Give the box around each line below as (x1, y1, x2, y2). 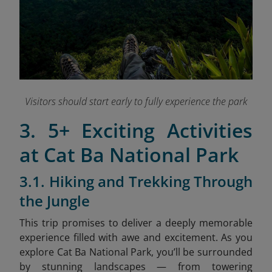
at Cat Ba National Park (19, 141, 239, 168)
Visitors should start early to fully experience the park (25, 94, 247, 108)
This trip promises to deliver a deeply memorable (19, 216, 253, 229)
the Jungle (19, 190, 90, 211)
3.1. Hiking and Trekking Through (19, 171, 253, 191)
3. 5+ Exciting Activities (19, 117, 253, 143)
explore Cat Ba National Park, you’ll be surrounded (19, 245, 253, 259)
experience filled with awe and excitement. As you (19, 230, 253, 244)
